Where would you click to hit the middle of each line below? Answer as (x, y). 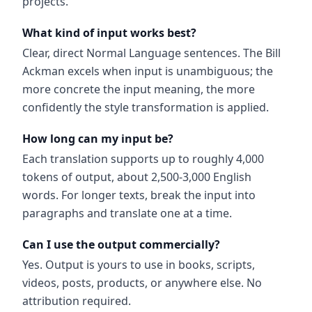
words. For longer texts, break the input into (139, 195)
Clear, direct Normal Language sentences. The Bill (151, 53)
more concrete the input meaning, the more (139, 89)
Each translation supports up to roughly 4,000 (143, 159)
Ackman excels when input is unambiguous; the (148, 71)
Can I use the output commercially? (121, 244)
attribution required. (77, 301)
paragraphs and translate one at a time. (127, 213)
